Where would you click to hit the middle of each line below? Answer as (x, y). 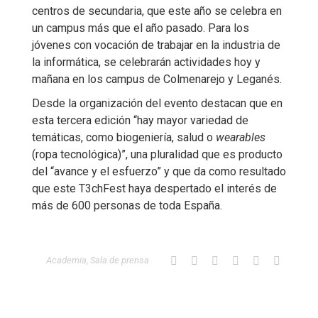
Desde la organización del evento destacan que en (157, 103)
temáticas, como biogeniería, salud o (124, 137)
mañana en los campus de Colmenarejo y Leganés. (157, 79)
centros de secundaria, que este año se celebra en (157, 11)
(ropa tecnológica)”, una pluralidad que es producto (157, 154)
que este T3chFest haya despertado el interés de (154, 188)
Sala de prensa (120, 260)
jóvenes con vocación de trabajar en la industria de (156, 45)
